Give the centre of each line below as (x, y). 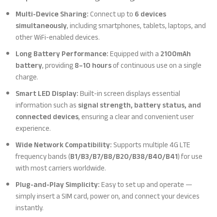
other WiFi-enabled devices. (58, 37)
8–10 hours (93, 65)
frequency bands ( (43, 156)
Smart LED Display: (47, 93)
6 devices (151, 14)
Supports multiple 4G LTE (151, 145)
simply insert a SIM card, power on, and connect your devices (108, 196)
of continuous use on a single (157, 65)
